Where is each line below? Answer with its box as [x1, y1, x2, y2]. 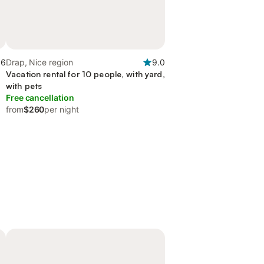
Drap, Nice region [6, 57, 73, 67]
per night [44, 104, 79, 114]
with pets [6, 81, 42, 91]
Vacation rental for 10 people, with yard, [6, 69, 165, 79]
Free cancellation [6, 93, 74, 103]
